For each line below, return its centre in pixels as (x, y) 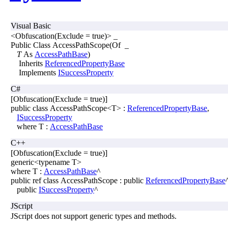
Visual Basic (31, 25)
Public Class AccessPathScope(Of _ (70, 45)
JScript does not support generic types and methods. (94, 216)
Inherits (28, 63)
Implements (34, 72)
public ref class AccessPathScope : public (78, 180)
